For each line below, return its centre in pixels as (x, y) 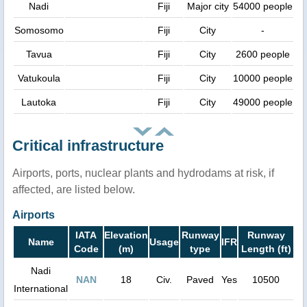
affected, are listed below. (74, 189)
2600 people (263, 54)
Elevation (126, 235)
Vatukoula (39, 78)
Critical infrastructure (88, 145)
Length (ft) (266, 248)
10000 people (263, 78)
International (41, 288)
